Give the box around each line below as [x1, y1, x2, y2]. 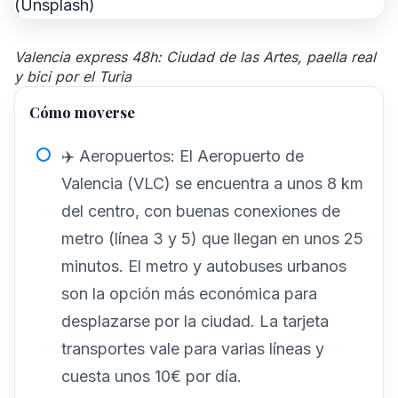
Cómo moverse [29, 101, 135, 122]
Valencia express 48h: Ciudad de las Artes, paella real [14, 47, 376, 66]
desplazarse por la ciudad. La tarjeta [61, 311, 329, 330]
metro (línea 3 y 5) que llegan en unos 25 [61, 228, 363, 248]
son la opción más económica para [61, 283, 317, 303]
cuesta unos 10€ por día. [61, 366, 242, 386]
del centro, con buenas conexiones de [61, 201, 340, 220]
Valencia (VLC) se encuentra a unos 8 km [61, 173, 363, 193]
